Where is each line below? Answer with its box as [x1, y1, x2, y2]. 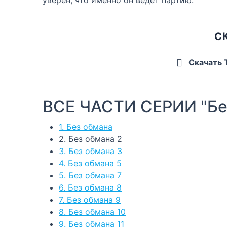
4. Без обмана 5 [59, 158, 122, 168]
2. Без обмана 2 [59, 133, 122, 144]
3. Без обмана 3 [59, 145, 122, 156]
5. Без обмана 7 [59, 170, 122, 180]
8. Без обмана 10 [59, 206, 126, 217]
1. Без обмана [59, 121, 112, 132]
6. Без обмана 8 [59, 182, 122, 193]
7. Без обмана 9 [59, 194, 121, 205]
